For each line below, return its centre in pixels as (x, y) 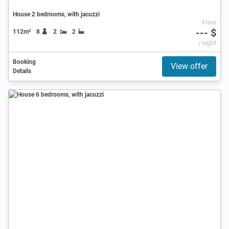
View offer (189, 66)
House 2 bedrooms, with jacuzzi (56, 14)
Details (22, 71)
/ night (207, 43)
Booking (24, 62)
